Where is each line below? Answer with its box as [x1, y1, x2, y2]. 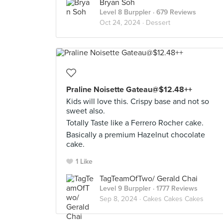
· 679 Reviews [151, 8, 196, 16]
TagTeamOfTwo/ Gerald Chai [100, 174, 198, 184]
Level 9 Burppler [100, 184, 151, 193]
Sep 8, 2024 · [100, 195, 143, 203]
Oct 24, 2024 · [100, 18, 146, 27]
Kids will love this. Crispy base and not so [66, 97, 209, 107]
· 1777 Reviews [151, 184, 198, 193]
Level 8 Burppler [100, 8, 151, 16]
